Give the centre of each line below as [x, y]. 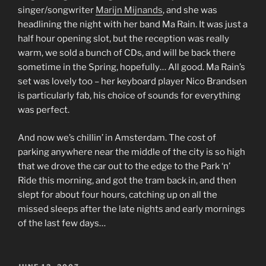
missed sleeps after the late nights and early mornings [132, 209]
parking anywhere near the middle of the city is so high [132, 152]
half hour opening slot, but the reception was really [123, 39]
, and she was [190, 10]
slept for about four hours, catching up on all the [118, 194]
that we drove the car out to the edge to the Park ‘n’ [124, 166]
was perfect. [44, 110]
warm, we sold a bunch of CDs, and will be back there [127, 53]
